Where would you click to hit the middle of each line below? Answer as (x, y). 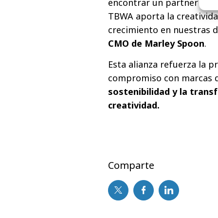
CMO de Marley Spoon (156, 43)
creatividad (133, 105)
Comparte (131, 165)
